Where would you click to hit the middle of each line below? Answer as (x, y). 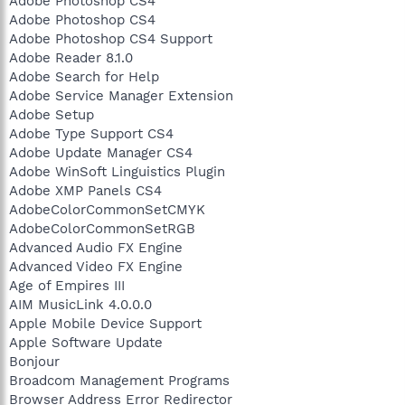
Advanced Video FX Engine (96, 266)
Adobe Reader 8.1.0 (71, 57)
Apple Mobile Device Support (105, 323)
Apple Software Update (86, 342)
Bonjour (34, 361)
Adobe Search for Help (84, 76)
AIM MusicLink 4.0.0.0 (80, 304)
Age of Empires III (67, 285)
